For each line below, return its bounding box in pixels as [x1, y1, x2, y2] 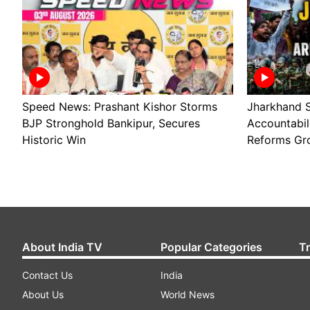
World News [161, 288, 215, 300]
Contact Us [22, 268, 73, 281]
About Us [22, 288, 64, 300]
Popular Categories [161, 239, 262, 254]
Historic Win [22, 133, 86, 147]
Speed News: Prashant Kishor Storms [22, 100, 217, 113]
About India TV [22, 239, 102, 254]
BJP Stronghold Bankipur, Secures [22, 116, 200, 130]
